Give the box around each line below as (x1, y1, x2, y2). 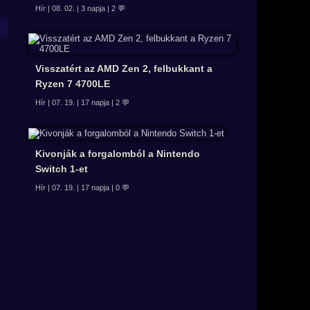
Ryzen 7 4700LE (35, 78, 110, 90)
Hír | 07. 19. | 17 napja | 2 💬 (35, 98, 129, 107)
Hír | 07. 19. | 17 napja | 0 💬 (35, 183, 129, 192)
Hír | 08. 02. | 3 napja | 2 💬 (35, 4, 125, 13)
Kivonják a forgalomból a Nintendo (35, 147, 200, 159)
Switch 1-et (35, 163, 88, 174)
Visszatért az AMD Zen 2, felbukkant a (35, 63, 212, 75)
